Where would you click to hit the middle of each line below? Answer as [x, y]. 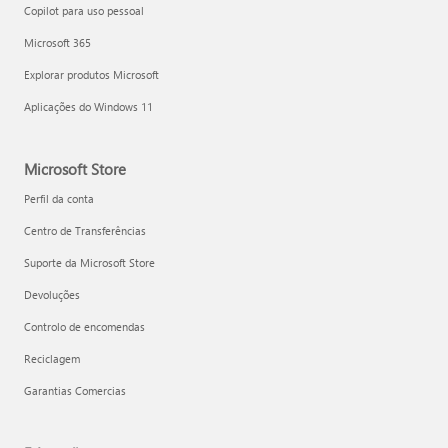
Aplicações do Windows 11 [88, 107]
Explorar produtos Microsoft [91, 75]
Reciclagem [52, 359]
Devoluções [52, 295]
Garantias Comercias [75, 391]
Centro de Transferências [85, 231]
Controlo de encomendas [84, 327]
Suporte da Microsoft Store [89, 263]
